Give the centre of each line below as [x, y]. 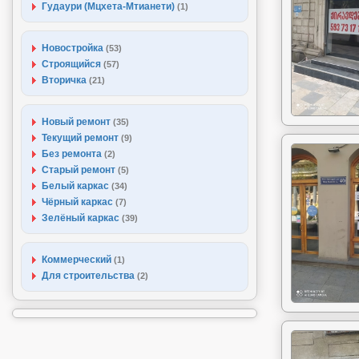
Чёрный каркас [79, 202]
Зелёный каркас [82, 218]
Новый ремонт [77, 122]
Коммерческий [78, 260]
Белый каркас [77, 186]
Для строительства [89, 276]
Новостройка [74, 48]
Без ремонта [73, 154]
